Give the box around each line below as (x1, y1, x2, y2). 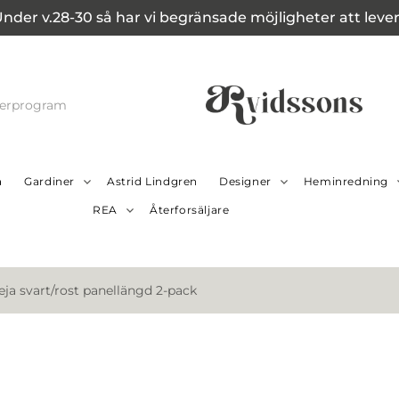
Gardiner (24, 175, 75, 189)
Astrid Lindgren (106, 175, 198, 189)
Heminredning (303, 175, 388, 189)
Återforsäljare (150, 203, 230, 217)
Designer (218, 175, 272, 189)
